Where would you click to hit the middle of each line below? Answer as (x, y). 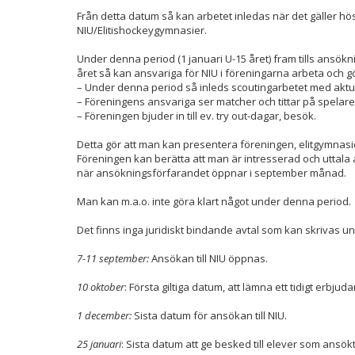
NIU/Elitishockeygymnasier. (142, 30)
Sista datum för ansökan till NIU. (209, 315)
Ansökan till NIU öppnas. (208, 258)
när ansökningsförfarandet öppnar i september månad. (212, 173)
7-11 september (112, 258)
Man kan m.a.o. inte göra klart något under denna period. (214, 201)
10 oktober (101, 287)
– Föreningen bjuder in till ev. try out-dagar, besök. (197, 116)
